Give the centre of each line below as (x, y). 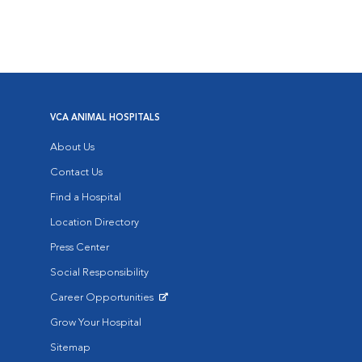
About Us (72, 147)
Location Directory (95, 223)
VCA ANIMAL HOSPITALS (105, 118)
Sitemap (70, 348)
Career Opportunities (103, 298)
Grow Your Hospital (96, 323)
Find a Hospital (86, 198)
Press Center (80, 248)
